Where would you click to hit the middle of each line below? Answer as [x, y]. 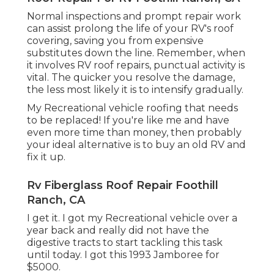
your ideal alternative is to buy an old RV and [136, 145]
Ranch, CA [56, 200]
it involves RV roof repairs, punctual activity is [136, 65]
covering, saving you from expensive [115, 41]
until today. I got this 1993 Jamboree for [123, 255]
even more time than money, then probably [134, 133]
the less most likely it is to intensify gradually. [135, 90]
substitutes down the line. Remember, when [136, 53]
